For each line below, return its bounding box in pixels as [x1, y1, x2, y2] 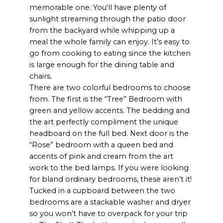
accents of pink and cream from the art [29, 151, 174, 161]
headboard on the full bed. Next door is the [29, 128, 189, 138]
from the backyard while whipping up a [29, 25, 175, 35]
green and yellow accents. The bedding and [29, 106, 190, 115]
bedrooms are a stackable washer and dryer [29, 197, 191, 207]
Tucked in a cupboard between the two [29, 186, 176, 195]
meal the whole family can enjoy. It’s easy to [29, 37, 190, 46]
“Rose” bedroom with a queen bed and [29, 140, 174, 149]
